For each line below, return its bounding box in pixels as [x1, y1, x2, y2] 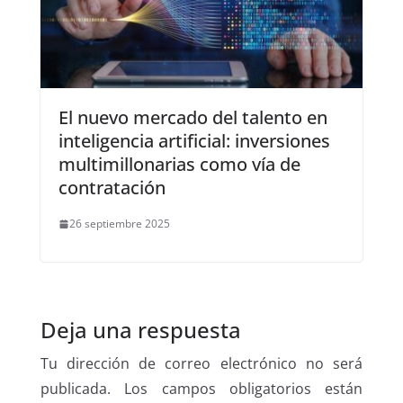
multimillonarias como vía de [58, 152, 300, 177]
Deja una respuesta [40, 315, 241, 345]
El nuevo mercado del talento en [58, 105, 327, 130]
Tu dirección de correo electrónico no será [40, 354, 363, 374]
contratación [58, 175, 166, 201]
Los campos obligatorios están [124, 379, 363, 399]
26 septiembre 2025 [68, 216, 170, 232]
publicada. [40, 379, 111, 399]
